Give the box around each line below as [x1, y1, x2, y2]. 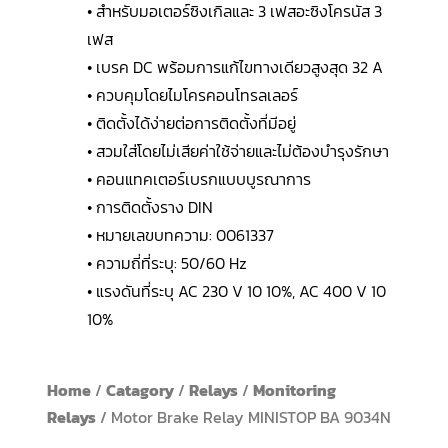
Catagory [105, 378, 174, 403]
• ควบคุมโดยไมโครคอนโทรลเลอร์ [86, 83, 298, 108]
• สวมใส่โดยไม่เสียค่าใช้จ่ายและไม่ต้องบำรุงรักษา [86, 139, 389, 164]
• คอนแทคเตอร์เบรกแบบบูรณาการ [86, 167, 311, 192]
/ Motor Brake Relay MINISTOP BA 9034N [95, 405, 391, 430]
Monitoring [252, 378, 336, 403]
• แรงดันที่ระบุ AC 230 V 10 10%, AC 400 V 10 [86, 279, 386, 304]
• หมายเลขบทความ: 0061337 [86, 223, 274, 248]
